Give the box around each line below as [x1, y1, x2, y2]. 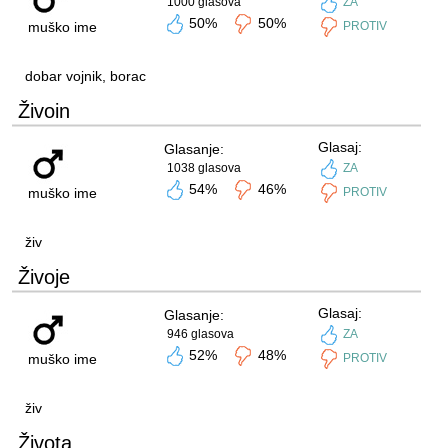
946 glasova [166, 327, 234, 341]
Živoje [17, 266, 70, 288]
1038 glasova [166, 161, 241, 175]
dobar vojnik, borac [24, 68, 146, 84]
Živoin [17, 100, 70, 122]
